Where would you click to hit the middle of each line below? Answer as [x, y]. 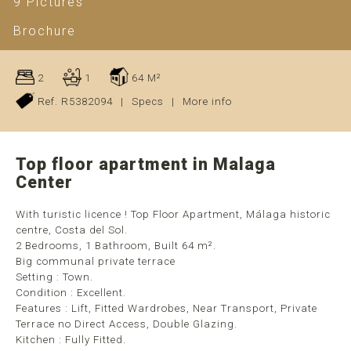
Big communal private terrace [96, 261]
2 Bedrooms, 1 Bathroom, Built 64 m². [116, 246]
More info [207, 101]
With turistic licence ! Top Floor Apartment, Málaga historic [173, 214]
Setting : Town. [54, 277]
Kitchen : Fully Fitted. [71, 340]
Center [44, 182]
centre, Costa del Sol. [72, 230]
